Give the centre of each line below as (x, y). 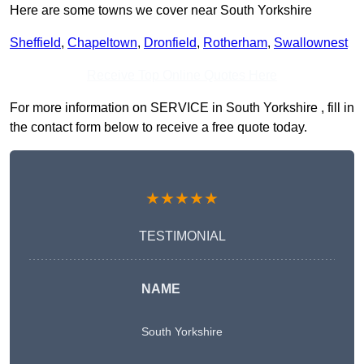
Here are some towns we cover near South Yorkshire (161, 11)
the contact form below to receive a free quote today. (158, 128)
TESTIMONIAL (182, 236)
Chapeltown (102, 43)
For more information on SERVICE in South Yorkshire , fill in (182, 108)
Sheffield (35, 43)
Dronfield (170, 43)
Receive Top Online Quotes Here (182, 76)
